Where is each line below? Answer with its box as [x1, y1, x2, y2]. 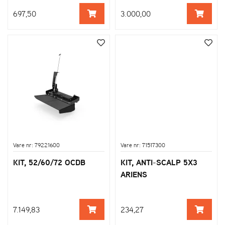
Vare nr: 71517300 [121, 140, 165, 150]
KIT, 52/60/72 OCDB [13, 156, 85, 168]
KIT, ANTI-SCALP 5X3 [121, 156, 197, 168]
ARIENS [121, 168, 147, 180]
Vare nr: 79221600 [13, 140, 60, 150]
